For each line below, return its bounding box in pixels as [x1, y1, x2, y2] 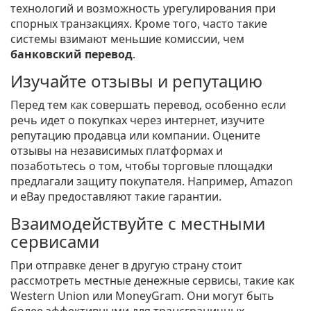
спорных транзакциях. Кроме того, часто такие [10, 16, 267, 32]
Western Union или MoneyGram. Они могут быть [10, 288, 274, 304]
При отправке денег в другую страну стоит [10, 258, 242, 274]
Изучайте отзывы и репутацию [10, 69, 262, 93]
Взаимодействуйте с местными [10, 212, 265, 235]
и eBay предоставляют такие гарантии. [10, 189, 221, 205]
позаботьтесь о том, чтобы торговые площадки [10, 158, 273, 174]
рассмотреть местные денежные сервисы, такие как [10, 273, 294, 289]
